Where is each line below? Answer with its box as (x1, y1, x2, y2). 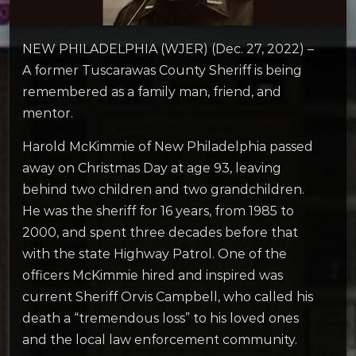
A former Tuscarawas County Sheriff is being (22, 62, 302, 78)
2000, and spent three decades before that (22, 225, 298, 240)
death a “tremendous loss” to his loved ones (22, 311, 299, 326)
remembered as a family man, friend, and (22, 83, 281, 99)
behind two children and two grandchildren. (22, 182, 304, 197)
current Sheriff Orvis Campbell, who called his (22, 289, 313, 304)
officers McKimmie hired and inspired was (22, 268, 283, 283)
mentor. (22, 105, 73, 121)
